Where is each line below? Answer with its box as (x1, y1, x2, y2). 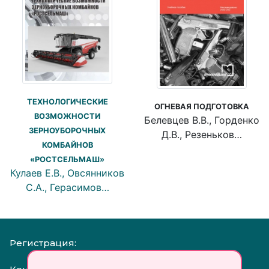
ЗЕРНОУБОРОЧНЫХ (29, 125, 106, 135)
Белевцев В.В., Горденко (144, 113, 259, 126)
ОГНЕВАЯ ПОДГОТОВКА (154, 101, 249, 111)
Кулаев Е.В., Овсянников (10, 166, 124, 179)
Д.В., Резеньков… (162, 128, 242, 141)
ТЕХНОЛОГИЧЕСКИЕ (26, 97, 108, 106)
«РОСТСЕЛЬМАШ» (30, 154, 104, 164)
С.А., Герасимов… (25, 181, 109, 193)
